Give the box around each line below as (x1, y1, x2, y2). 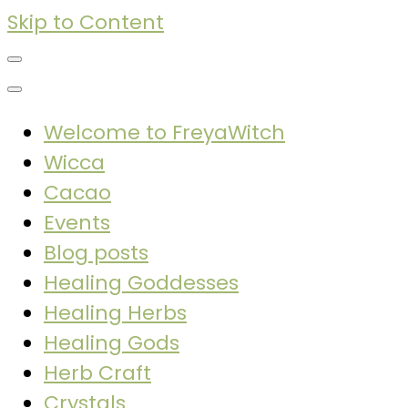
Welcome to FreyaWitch (44, 118, 285, 147)
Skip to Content (7, 8, 164, 36)
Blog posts (44, 239, 148, 267)
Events (44, 209, 110, 237)
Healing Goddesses (44, 269, 239, 297)
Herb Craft (44, 359, 151, 387)
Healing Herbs (44, 299, 187, 327)
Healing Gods (44, 329, 179, 357)
